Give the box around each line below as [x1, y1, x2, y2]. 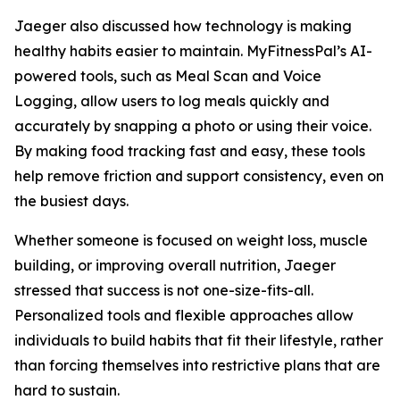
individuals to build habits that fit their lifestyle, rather [14, 331, 383, 349]
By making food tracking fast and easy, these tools [14, 142, 365, 160]
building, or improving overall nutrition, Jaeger [14, 256, 336, 274]
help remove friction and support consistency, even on [14, 167, 384, 185]
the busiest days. [14, 192, 129, 210]
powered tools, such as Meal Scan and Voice [14, 67, 321, 85]
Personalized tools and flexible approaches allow [14, 306, 354, 324]
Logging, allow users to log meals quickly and [14, 92, 329, 110]
